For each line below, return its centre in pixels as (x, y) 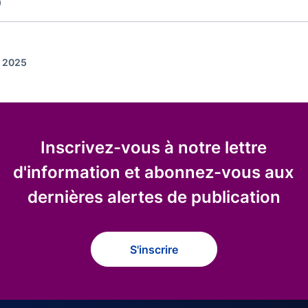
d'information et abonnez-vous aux (154, 172)
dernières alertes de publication (154, 197)
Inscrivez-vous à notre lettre (154, 147)
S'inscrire (154, 249)
